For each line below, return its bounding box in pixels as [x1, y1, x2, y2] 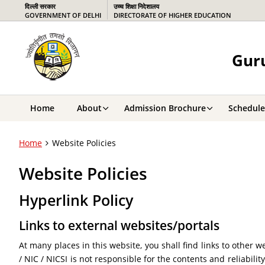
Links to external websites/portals [19, 217, 219, 234]
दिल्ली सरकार [25, 2, 56, 11]
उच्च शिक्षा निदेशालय [114, 2, 159, 11]
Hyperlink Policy [19, 190, 133, 210]
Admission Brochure [124, 102, 206, 114]
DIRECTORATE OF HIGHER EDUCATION [114, 11, 231, 20]
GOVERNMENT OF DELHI [25, 11, 101, 20]
